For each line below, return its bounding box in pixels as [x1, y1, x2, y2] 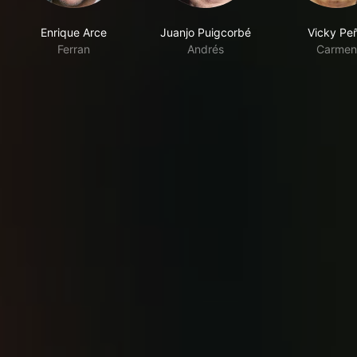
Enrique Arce [41, 25, 107, 40]
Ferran [57, 42, 90, 57]
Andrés [186, 42, 224, 57]
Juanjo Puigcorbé [159, 25, 251, 40]
